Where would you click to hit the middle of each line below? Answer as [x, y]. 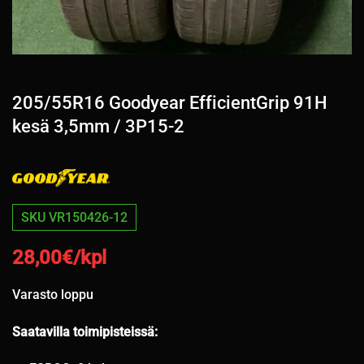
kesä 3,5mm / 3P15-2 [98, 126]
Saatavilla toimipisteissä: [85, 331]
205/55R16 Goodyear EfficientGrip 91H [170, 103]
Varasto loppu [53, 294]
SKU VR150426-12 [74, 218]
